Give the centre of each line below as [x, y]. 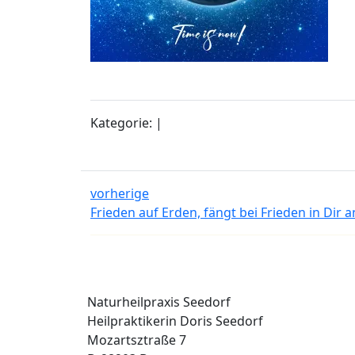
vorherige [120, 193]
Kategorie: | [126, 122]
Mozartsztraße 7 [137, 340]
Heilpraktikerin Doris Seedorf [175, 321]
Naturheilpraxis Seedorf [159, 302]
